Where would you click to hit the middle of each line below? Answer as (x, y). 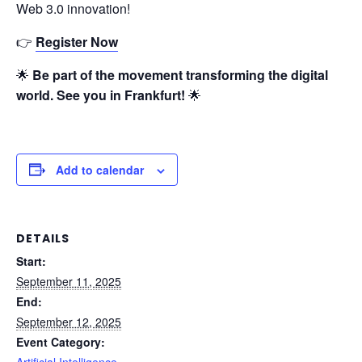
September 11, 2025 (69, 281)
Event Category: (61, 341)
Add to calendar (100, 169)
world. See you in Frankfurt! (101, 95)
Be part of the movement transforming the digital (180, 74)
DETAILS (43, 238)
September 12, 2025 (69, 321)
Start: (31, 261)
